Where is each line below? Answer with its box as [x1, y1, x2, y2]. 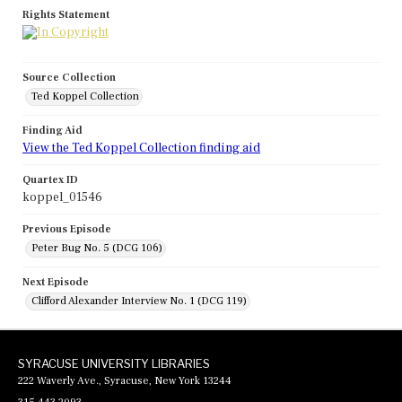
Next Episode [22, 275, 89, 290]
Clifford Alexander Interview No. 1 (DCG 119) [31, 294, 247, 309]
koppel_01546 [22, 189, 102, 206]
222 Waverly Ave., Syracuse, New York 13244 [18, 374, 232, 389]
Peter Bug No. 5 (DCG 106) [31, 241, 162, 256]
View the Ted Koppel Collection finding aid [22, 140, 260, 157]
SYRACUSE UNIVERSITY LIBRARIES [18, 356, 210, 371]
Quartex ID [22, 173, 78, 188]
